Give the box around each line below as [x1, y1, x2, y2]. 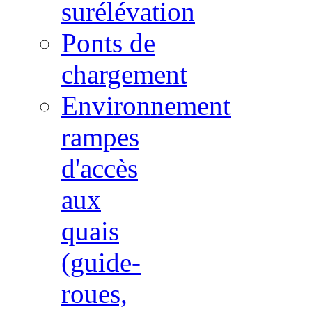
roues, [61, 279, 127, 309]
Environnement [61, 91, 231, 121]
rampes [61, 122, 139, 153]
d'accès [61, 153, 138, 184]
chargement [61, 59, 187, 90]
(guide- [61, 247, 141, 278]
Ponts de [61, 28, 155, 58]
